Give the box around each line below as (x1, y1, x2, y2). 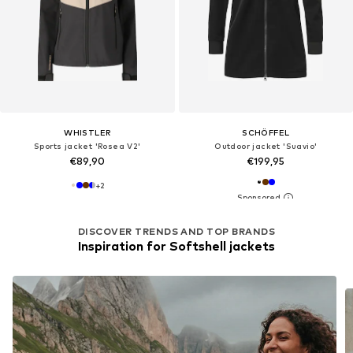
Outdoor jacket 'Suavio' (214, 140, 318, 150)
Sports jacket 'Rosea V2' (33, 140, 141, 150)
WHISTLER (64, 127, 111, 137)
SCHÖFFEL (242, 127, 290, 137)
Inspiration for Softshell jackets (78, 238, 275, 254)
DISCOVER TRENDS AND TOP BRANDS (77, 225, 276, 237)
